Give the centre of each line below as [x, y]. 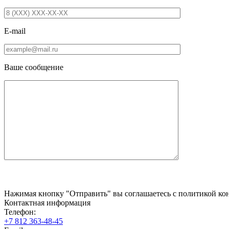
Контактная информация [47, 202]
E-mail [15, 31]
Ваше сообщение [34, 67]
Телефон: [20, 212]
